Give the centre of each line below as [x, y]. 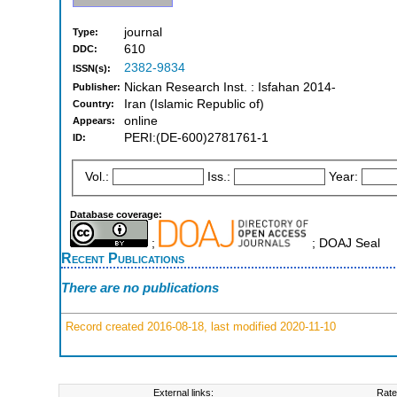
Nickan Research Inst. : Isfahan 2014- [230, 88]
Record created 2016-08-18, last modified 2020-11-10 [199, 326]
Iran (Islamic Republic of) [194, 105]
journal [143, 33]
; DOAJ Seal [344, 243]
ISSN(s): [92, 69]
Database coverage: [116, 214]
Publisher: [97, 87]
